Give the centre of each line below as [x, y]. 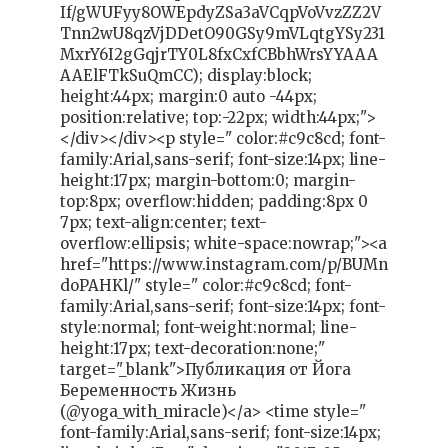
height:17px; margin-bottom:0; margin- [208, 181]
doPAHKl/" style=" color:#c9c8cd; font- [206, 286]
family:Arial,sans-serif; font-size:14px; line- [223, 160]
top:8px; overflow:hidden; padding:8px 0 [214, 202]
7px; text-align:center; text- [163, 223]
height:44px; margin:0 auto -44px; [188, 97]
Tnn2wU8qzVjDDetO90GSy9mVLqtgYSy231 [222, 34]
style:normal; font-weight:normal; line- [208, 328]
